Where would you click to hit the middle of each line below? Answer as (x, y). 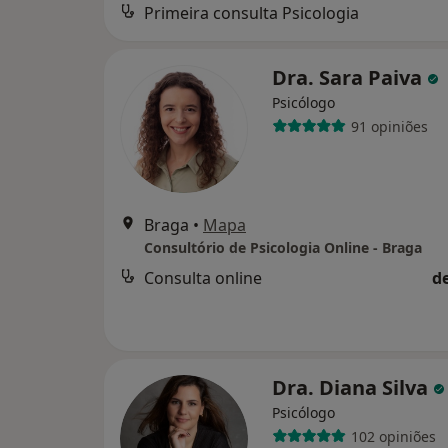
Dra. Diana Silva (352, 388)
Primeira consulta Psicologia (251, 13)
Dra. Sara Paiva (349, 78)
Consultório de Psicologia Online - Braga (283, 248)
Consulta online (203, 278)
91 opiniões (389, 126)
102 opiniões (393, 436)
